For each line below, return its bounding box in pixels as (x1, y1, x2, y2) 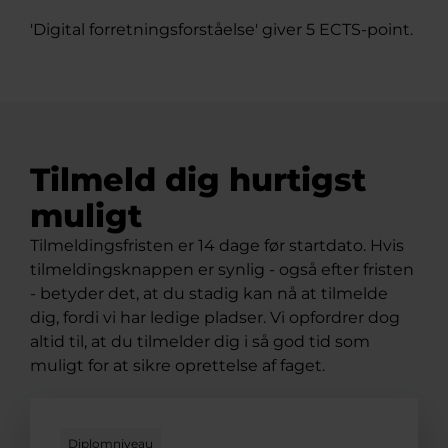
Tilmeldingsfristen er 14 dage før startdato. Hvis (30, 236, 404, 255)
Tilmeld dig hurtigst (30, 160, 366, 199)
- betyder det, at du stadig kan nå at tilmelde (30, 284, 388, 303)
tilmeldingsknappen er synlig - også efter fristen (30, 260, 414, 279)
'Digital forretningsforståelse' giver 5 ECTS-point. (30, 20, 413, 39)
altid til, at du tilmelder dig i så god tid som (30, 332, 370, 351)
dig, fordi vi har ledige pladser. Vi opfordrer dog (30, 308, 400, 327)
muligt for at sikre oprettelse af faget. (30, 356, 325, 375)
